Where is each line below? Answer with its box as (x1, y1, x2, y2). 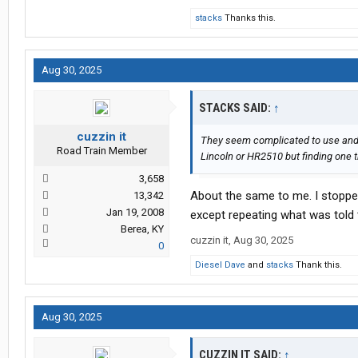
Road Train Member (56, 145, 147, 157)
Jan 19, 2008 (106, 206, 164, 219)
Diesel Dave (195, 260, 245, 271)
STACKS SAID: (199, 101, 273, 116)
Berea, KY (121, 223, 164, 236)
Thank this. (293, 260, 342, 271)
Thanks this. (222, 13, 276, 24)
